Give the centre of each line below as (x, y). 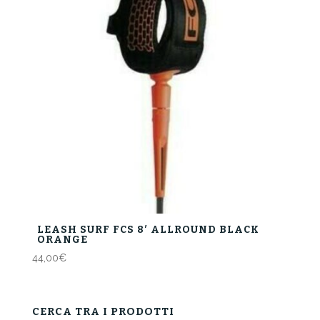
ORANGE (62, 240)
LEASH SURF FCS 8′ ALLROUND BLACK (148, 230)
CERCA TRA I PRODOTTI (103, 311)
